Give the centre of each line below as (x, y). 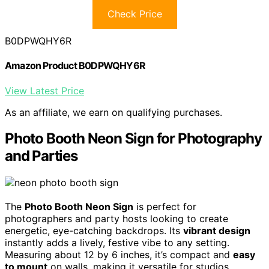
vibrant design (217, 231)
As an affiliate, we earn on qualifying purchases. (113, 112)
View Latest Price (44, 90)
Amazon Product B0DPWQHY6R (75, 66)
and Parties (41, 156)
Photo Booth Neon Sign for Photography (133, 139)
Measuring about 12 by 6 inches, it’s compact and (119, 255)
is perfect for (165, 207)
